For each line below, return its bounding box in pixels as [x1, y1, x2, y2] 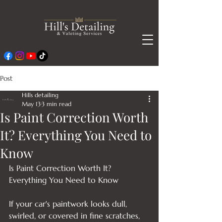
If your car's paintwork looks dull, [9, 199, 129, 209]
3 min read [42, 100, 71, 108]
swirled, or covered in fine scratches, [9, 211, 142, 221]
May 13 [22, 100, 41, 108]
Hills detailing [22, 91, 58, 99]
